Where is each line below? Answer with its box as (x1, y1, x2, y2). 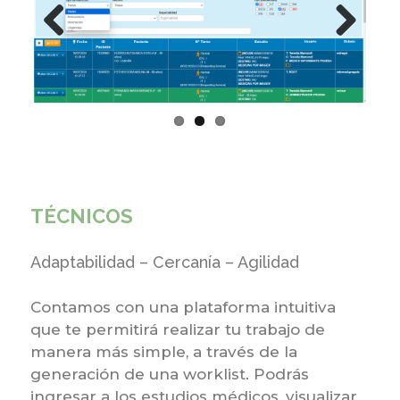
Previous (42, 42, 112, 61)
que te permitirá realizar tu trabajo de (29, 320, 325, 338)
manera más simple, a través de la (29, 342, 297, 361)
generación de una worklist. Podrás (29, 364, 309, 383)
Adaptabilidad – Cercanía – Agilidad (29, 252, 299, 271)
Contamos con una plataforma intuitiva (29, 297, 336, 316)
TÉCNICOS (29, 204, 133, 228)
